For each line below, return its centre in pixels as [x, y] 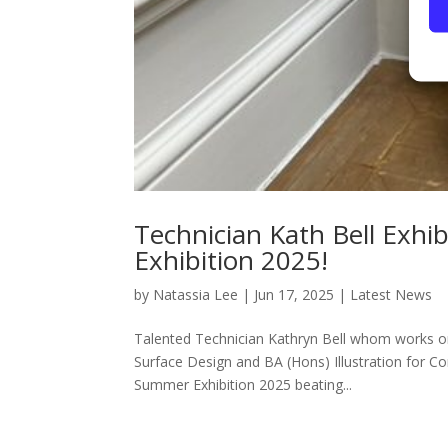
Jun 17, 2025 [294, 295]
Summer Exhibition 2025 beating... [243, 385]
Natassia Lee [196, 295]
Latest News [391, 295]
